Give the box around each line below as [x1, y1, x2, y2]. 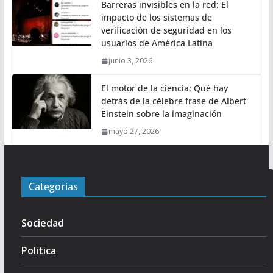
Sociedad [21, 216, 64, 230]
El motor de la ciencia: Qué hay [101, 82, 228, 94]
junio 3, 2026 [108, 55, 152, 66]
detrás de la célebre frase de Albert [101, 95, 246, 107]
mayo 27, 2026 [108, 126, 159, 136]
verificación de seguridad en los [101, 24, 232, 36]
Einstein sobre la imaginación [101, 108, 222, 119]
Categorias [28, 180, 78, 193]
